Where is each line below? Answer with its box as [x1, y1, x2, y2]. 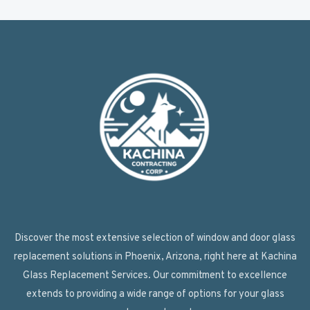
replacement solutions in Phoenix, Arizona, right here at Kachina [13, 250, 297, 264]
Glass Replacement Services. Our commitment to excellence [23, 269, 287, 283]
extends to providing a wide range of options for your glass [26, 288, 284, 302]
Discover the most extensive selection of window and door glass [15, 232, 295, 246]
